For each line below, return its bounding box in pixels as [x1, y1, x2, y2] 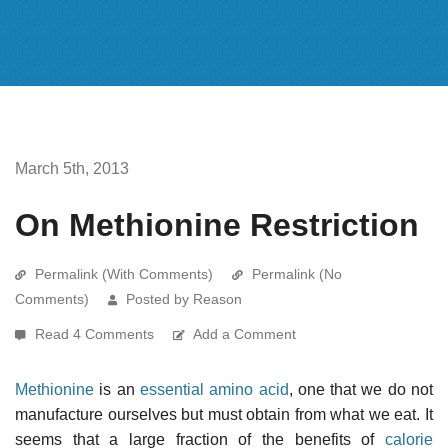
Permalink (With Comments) [35, 265, 213, 282]
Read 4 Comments [35, 325, 158, 342]
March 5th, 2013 [15, 159, 129, 177]
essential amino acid [139, 380, 289, 398]
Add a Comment [193, 325, 296, 342]
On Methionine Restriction [15, 206, 419, 243]
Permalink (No [252, 265, 342, 282]
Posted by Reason [126, 290, 242, 307]
